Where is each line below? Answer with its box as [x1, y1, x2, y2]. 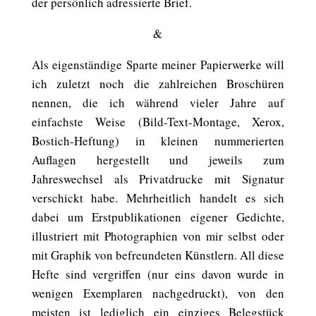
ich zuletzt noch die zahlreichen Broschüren [31, 75, 285, 92]
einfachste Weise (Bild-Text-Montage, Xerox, [31, 114, 285, 130]
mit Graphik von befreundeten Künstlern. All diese [31, 247, 285, 263]
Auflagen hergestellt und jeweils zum [31, 152, 285, 168]
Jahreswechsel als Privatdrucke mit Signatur [31, 171, 285, 187]
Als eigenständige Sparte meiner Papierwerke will [31, 56, 285, 73]
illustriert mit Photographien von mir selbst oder [31, 228, 285, 244]
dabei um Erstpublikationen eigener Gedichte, [31, 209, 285, 225]
